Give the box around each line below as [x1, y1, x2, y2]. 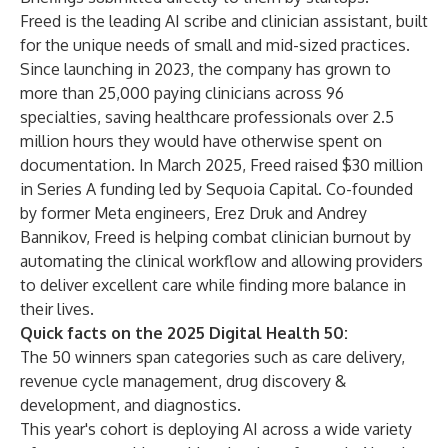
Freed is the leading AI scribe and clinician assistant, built [20, 11, 428, 31]
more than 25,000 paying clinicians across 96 [20, 83, 344, 103]
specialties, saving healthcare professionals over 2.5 [20, 107, 394, 127]
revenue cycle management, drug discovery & [20, 371, 346, 391]
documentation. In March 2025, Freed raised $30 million [20, 155, 423, 175]
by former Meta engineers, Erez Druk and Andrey [20, 203, 367, 223]
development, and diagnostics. [20, 395, 241, 415]
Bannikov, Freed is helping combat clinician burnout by [20, 227, 411, 247]
